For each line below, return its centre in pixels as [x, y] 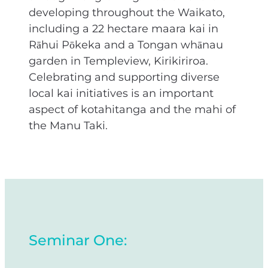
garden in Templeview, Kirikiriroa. [118, 62]
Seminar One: [78, 241]
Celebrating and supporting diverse [124, 78]
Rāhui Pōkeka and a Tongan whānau [126, 45]
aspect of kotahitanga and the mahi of [132, 110]
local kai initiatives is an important [121, 94]
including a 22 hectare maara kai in [124, 29]
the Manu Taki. [70, 126]
